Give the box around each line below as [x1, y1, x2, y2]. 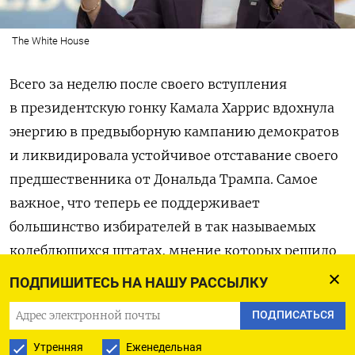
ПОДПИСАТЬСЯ [251, 308, 334, 323]
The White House [11, 34, 90, 47]
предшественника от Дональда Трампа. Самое [10, 170, 318, 187]
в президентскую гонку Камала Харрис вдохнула [10, 99, 334, 116]
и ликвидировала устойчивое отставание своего [10, 147, 338, 163]
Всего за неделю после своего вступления [10, 75, 287, 92]
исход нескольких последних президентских [10, 265, 310, 282]
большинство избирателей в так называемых [10, 218, 315, 235]
